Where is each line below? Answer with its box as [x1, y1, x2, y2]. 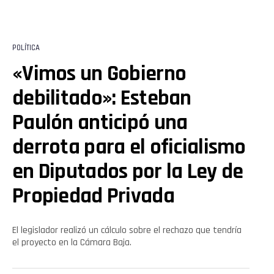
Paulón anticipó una [12, 108, 188, 136]
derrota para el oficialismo [12, 133, 246, 161]
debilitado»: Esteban [12, 84, 191, 112]
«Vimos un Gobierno [12, 59, 187, 87]
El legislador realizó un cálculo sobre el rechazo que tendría [12, 223, 242, 237]
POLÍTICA [12, 42, 40, 53]
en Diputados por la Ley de [12, 157, 243, 185]
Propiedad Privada [12, 182, 174, 210]
